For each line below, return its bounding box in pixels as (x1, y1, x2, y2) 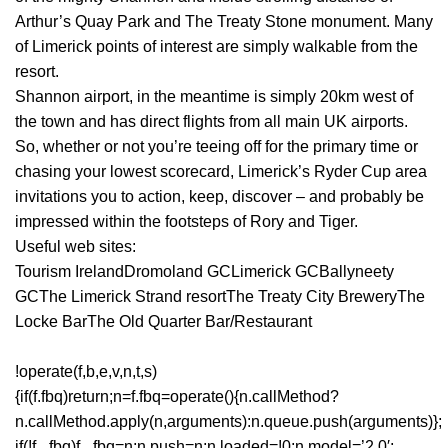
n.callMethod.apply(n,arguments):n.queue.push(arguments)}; (15, 413, 442, 431)
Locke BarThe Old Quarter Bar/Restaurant (15, 313, 312, 331)
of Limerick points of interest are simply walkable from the (15, 38, 418, 56)
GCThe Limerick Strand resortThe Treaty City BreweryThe (15, 288, 425, 306)
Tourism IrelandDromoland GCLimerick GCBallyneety (15, 263, 394, 281)
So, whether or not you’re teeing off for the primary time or (15, 138, 418, 156)
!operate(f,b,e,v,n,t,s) (15, 363, 157, 381)
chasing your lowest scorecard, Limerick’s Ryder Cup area (15, 163, 427, 181)
